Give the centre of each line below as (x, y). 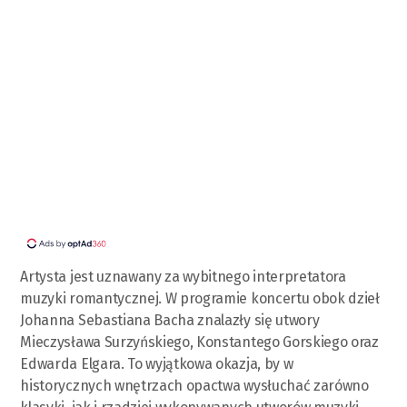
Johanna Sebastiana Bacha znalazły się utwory (170, 320)
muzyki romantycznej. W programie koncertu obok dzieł (200, 298)
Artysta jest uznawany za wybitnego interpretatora (183, 276)
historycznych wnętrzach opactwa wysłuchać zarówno (194, 385)
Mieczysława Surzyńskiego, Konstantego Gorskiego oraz (199, 342)
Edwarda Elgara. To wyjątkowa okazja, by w (157, 363)
